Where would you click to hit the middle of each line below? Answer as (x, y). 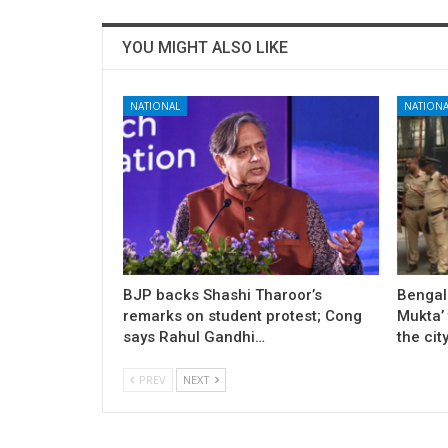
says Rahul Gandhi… (194, 336)
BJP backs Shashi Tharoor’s (222, 294)
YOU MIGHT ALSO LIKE (205, 47)
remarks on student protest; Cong (242, 315)
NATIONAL (155, 105)
